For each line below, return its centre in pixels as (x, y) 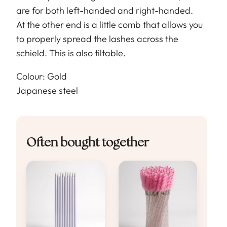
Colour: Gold (42, 77)
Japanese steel (47, 91)
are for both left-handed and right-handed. (105, 11)
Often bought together (88, 143)
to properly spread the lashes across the (97, 39)
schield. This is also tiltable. (71, 53)
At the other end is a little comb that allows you (109, 25)
